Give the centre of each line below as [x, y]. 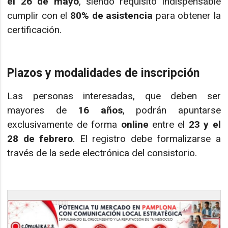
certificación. [35, 30]
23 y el [205, 125]
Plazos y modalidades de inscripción [104, 73]
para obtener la [187, 16]
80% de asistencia [111, 16]
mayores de [43, 110]
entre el [168, 125]
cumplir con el [39, 16]
